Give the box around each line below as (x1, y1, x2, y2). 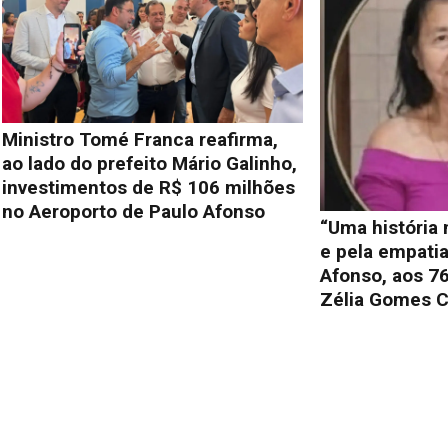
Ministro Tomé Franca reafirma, (2, 128, 278, 152)
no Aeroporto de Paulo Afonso (2, 200, 265, 224)
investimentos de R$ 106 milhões (2, 176, 295, 200)
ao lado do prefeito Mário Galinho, (2, 152, 297, 176)
